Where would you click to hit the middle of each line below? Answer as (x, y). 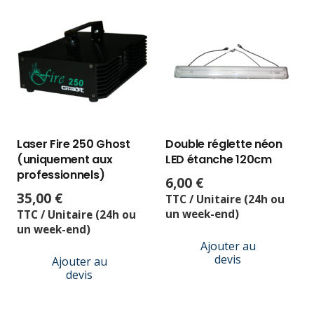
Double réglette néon (224, 144)
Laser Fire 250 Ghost (74, 144)
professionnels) (61, 175)
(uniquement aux (65, 159)
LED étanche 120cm (219, 159)
